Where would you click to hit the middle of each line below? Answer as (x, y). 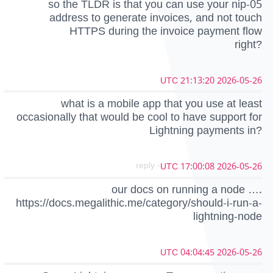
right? (248, 44)
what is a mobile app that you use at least (161, 104)
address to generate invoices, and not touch (156, 17)
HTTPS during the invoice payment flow (166, 31)
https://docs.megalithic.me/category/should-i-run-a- (139, 203)
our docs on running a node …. (187, 190)
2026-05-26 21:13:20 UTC (239, 80)
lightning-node (228, 217)
